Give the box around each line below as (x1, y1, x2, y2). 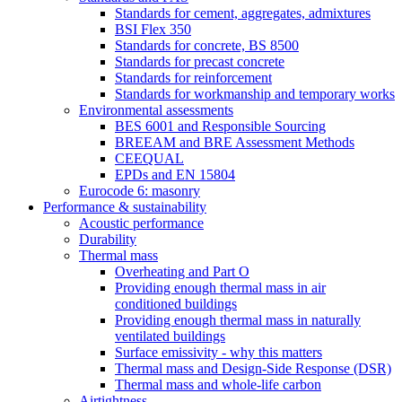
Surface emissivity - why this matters (115, 345, 322, 360)
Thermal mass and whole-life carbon (115, 377, 321, 392)
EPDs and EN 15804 (115, 167, 235, 182)
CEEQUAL (115, 151, 184, 166)
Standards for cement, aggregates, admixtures (115, 5, 371, 21)
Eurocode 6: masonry (79, 183, 200, 198)
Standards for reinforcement (115, 70, 272, 85)
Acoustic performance (79, 215, 204, 231)
